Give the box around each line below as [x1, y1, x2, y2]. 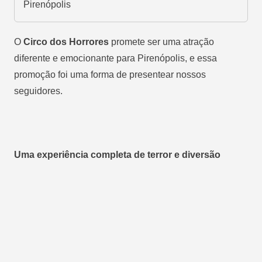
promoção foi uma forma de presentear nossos [14, 69, 206, 80]
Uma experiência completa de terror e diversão [14, 149, 220, 160]
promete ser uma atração [109, 36, 214, 47]
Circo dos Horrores [21, 36, 109, 47]
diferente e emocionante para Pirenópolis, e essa [14, 53, 217, 63]
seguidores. [14, 85, 63, 96]
